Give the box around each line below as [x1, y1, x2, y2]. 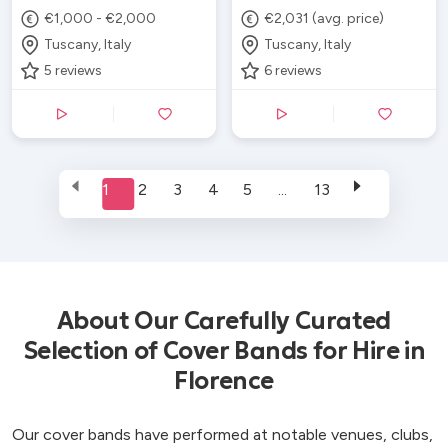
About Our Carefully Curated [57, 305, 391, 336]
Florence [174, 365, 274, 396]
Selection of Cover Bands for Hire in [22, 335, 426, 366]
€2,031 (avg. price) [264, 10, 385, 27]
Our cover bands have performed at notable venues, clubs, [12, 424, 433, 444]
